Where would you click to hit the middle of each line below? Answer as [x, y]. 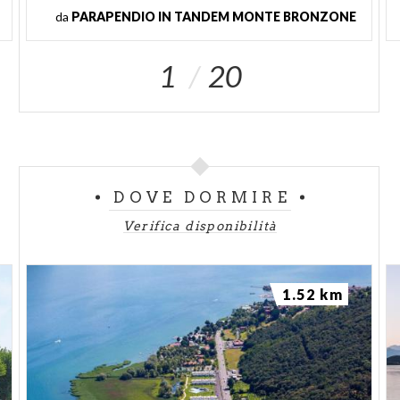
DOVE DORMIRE [202, 197]
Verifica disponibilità [200, 225]
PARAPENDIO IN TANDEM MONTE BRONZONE [213, 16]
